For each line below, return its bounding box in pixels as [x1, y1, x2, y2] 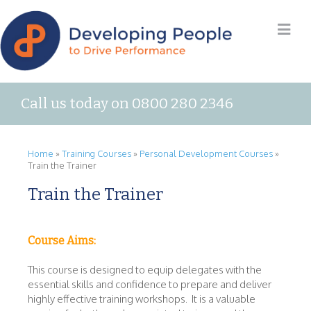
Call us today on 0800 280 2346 [21, 94, 233, 113]
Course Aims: [28, 233, 96, 247]
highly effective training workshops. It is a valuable [28, 292, 255, 305]
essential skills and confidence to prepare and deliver [28, 277, 271, 291]
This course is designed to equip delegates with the [28, 262, 262, 276]
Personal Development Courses [140, 148, 273, 160]
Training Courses [62, 148, 131, 160]
